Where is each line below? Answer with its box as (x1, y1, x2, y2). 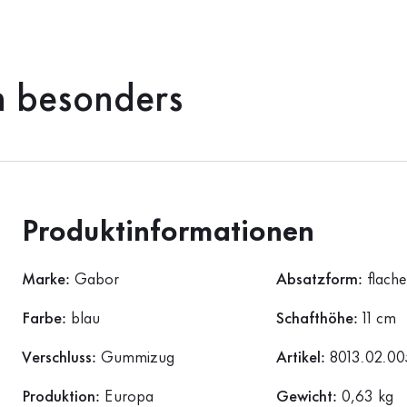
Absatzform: (276, 273, 367, 288)
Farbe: (21, 312, 71, 327)
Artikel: (276, 351, 330, 366)
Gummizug (100, 351, 174, 366)
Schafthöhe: (276, 312, 362, 327)
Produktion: (21, 390, 104, 405)
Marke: (21, 273, 74, 288)
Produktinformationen (21, 219, 314, 247)
